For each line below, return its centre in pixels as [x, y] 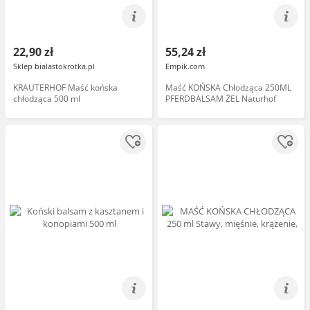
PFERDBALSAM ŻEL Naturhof [221, 99]
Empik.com [185, 66]
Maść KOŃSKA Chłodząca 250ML [228, 88]
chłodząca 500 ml [47, 99]
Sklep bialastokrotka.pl [54, 66]
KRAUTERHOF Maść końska [65, 88]
